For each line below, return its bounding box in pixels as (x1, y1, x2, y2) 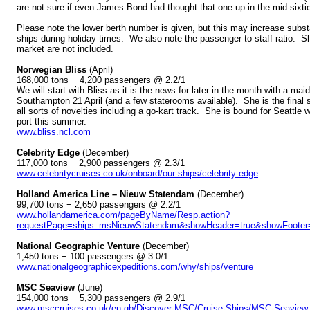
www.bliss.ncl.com (17, 127, 91, 138)
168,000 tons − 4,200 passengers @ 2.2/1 (17, 75, 185, 86)
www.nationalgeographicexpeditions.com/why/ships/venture (17, 262, 253, 273)
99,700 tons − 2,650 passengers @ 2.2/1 (17, 199, 181, 210)
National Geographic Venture (17, 241, 140, 252)
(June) (75, 282, 102, 293)
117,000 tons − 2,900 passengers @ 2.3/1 (17, 158, 185, 169)
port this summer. (17, 116, 86, 127)
